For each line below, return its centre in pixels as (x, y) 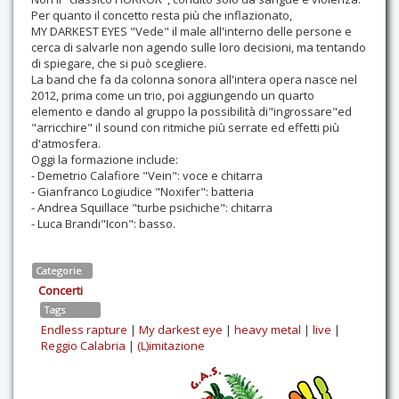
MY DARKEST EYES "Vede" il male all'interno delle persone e (191, 32)
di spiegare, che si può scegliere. (119, 64)
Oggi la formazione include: (105, 160)
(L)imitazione (171, 346)
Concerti (61, 291)
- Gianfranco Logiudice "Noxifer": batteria (142, 192)
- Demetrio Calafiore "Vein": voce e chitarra (147, 176)
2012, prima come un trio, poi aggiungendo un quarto (173, 96)
